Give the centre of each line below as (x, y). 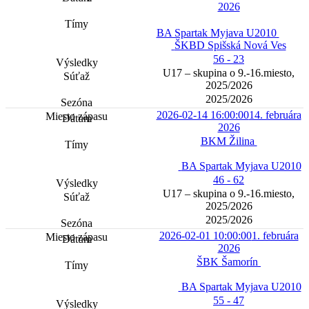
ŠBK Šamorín (229, 262)
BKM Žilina (229, 141)
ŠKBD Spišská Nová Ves (230, 46)
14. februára (275, 115)
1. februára (275, 236)
